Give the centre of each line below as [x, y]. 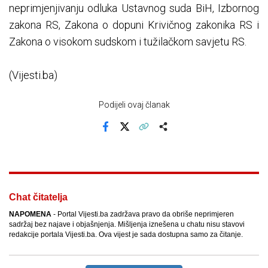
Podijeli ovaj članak [134, 105]
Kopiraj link [162, 135]
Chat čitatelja [38, 197]
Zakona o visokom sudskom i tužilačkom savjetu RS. [128, 42]
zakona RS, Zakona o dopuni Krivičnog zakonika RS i [134, 25]
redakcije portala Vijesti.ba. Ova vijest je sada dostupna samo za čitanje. [126, 235]
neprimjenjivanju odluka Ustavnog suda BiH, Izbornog [134, 8]
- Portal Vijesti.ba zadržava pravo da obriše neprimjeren [143, 214]
